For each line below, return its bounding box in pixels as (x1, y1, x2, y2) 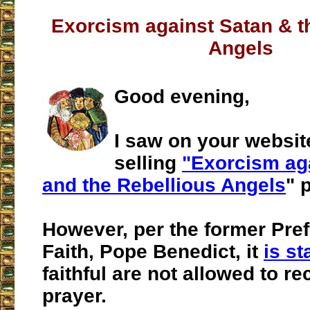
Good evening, (114, 86, 250, 108)
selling (114, 152, 182, 174)
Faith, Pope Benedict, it (42, 241, 264, 263)
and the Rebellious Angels (42, 174, 286, 197)
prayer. (42, 285, 107, 307)
